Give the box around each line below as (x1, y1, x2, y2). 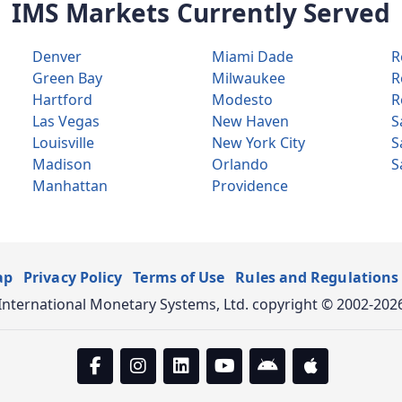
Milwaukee (212, 68, 285, 89)
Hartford (32, 90, 92, 110)
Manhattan (32, 176, 108, 197)
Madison (32, 154, 92, 175)
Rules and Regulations (235, 267, 399, 288)
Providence (212, 176, 288, 197)
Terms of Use (133, 267, 225, 288)
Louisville (32, 133, 94, 153)
